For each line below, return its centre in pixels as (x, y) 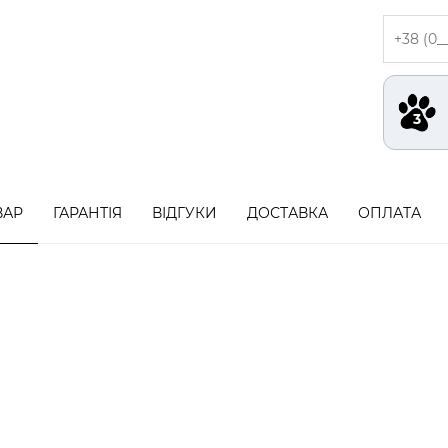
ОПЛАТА (389, 213)
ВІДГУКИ (184, 213)
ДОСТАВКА (287, 213)
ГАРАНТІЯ (87, 213)
